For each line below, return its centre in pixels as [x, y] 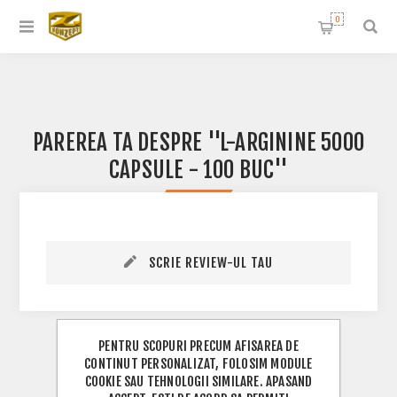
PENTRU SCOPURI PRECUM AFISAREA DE [198, 346]
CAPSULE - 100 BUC [191, 170]
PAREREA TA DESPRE [120, 142]
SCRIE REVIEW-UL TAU [211, 263]
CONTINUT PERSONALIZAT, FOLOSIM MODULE [198, 363]
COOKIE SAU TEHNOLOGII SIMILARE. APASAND [198, 381]
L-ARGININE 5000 [292, 142]
